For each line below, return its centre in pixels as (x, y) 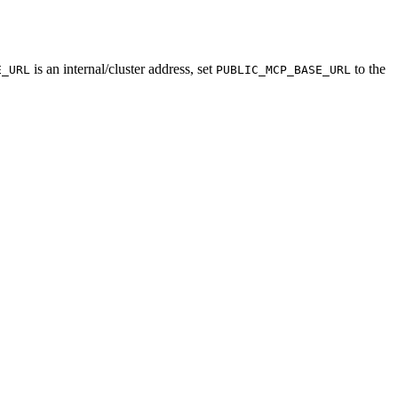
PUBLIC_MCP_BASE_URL (283, 70)
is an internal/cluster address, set (123, 69)
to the (368, 69)
